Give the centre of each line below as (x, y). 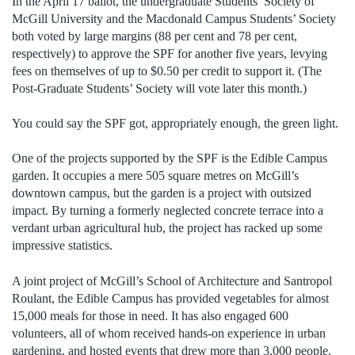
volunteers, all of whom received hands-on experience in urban (169, 333)
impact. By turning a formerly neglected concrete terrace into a (168, 211)
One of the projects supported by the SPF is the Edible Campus (170, 158)
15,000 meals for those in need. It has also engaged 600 (150, 315)
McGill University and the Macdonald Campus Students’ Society (174, 18)
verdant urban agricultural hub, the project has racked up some (167, 228)
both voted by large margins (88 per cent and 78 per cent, (155, 36)
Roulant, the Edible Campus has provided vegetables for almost (170, 298)
